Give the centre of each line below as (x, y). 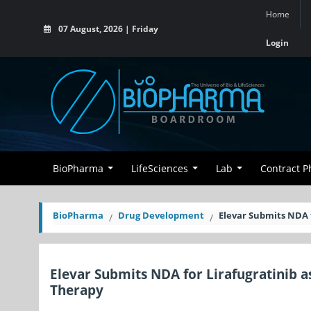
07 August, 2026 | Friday (107, 28)
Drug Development (161, 215)
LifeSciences (160, 168)
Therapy (77, 290)
